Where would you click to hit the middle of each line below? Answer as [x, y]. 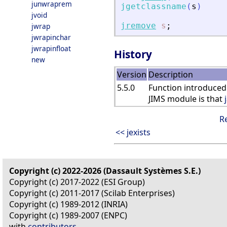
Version [132, 74]
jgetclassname [154, 7]
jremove [138, 26]
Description [171, 74]
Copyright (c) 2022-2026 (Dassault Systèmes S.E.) [105, 171]
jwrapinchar [51, 37]
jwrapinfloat [51, 48]
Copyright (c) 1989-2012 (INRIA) [68, 204]
